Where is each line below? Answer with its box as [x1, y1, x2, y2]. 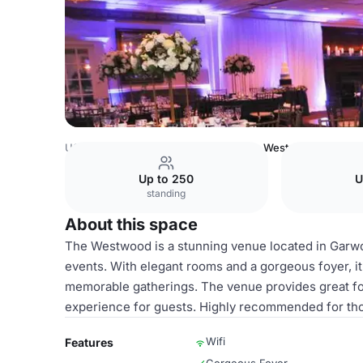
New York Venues [139, 141, 230, 154]
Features [65, 335, 113, 349]
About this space [65, 215, 198, 234]
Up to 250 [139, 172, 194, 186]
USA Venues [65, 141, 128, 154]
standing [147, 187, 186, 199]
